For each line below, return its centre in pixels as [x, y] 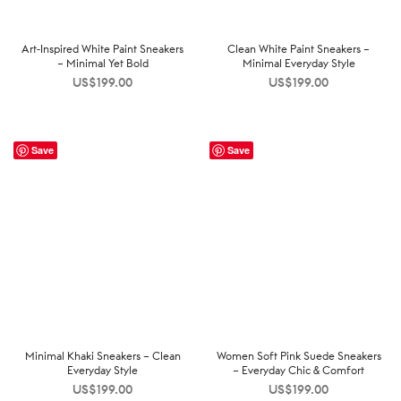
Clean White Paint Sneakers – [299, 48]
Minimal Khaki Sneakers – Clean [102, 355]
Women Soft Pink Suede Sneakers [299, 355]
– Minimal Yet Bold [102, 63]
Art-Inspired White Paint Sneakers [102, 48]
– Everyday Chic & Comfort [299, 370]
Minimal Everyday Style [299, 63]
